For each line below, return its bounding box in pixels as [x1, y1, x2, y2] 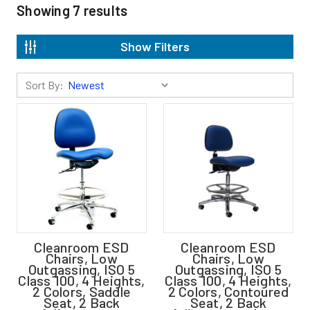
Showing [17, 2, 73, 19]
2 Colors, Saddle [33, 283, 131, 300]
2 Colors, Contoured [167, 283, 289, 300]
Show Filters [120, 39, 190, 54]
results [80, 2, 128, 19]
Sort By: [26, 78, 64, 91]
